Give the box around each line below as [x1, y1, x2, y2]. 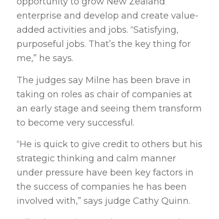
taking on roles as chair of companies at [16, 88, 192, 100]
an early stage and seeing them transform [16, 103, 202, 114]
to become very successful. [16, 117, 134, 128]
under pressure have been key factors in [16, 167, 194, 178]
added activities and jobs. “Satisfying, [16, 24, 178, 36]
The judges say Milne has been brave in [16, 74, 191, 86]
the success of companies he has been [16, 181, 187, 192]
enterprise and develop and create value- [16, 10, 198, 22]
